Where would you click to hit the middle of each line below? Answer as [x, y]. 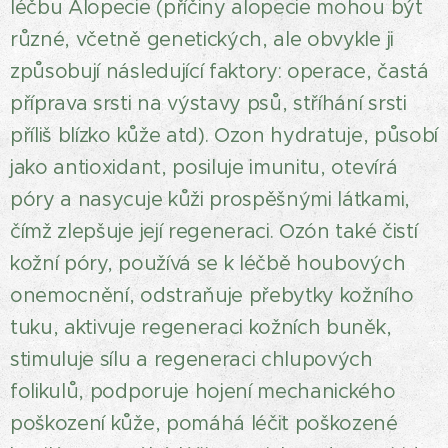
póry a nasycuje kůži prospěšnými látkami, [210, 199]
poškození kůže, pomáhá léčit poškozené [204, 423]
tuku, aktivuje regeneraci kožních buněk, [201, 327]
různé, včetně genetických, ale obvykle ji [202, 39]
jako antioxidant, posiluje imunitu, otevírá [204, 167]
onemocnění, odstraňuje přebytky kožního [212, 295]
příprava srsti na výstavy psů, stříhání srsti [208, 103]
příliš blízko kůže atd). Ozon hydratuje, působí [224, 135]
